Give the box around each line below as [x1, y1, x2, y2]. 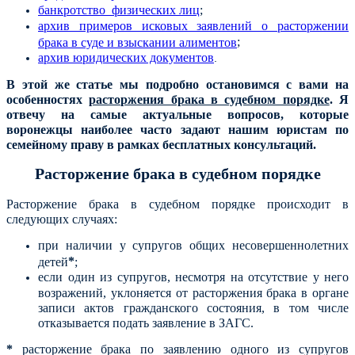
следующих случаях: [6, 212, 117, 226]
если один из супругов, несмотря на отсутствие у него [38, 270, 349, 284]
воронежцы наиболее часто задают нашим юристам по [6, 122, 349, 136]
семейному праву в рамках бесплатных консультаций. [6, 137, 316, 151]
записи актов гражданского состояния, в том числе [38, 301, 349, 314]
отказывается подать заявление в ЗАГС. [38, 316, 254, 329]
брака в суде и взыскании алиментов [38, 35, 237, 48]
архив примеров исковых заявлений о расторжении [38, 18, 349, 32]
